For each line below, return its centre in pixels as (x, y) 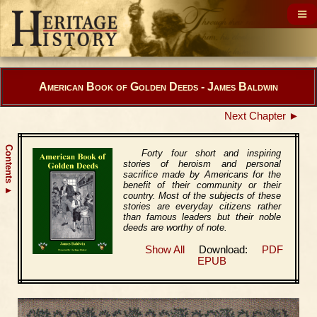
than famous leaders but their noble (202, 217)
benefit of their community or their (202, 185)
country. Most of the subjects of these (202, 196)
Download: (223, 250)
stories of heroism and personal (202, 164)
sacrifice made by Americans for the (202, 174)
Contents (9, 165)
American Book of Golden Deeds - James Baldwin (158, 87)
